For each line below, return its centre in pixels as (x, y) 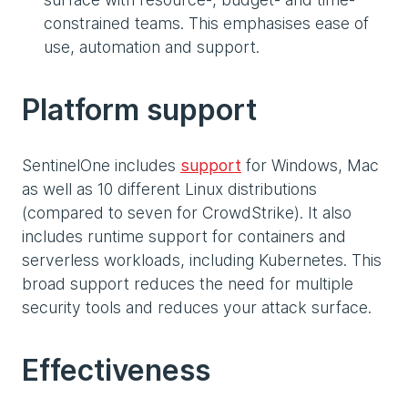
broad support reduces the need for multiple (188, 284)
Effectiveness (116, 371)
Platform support (139, 110)
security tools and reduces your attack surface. (197, 308)
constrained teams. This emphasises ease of (206, 24)
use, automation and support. (152, 47)
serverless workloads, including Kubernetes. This (202, 260)
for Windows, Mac (310, 166)
